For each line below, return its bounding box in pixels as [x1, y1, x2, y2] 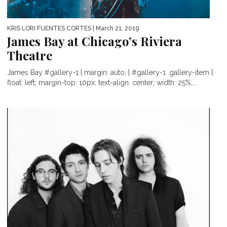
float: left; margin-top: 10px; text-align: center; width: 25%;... [7, 78, 197, 87]
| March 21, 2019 [91, 24, 139, 32]
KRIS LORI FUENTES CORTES [7, 24, 91, 32]
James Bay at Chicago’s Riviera [7, 32, 182, 49]
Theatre [7, 47, 52, 63]
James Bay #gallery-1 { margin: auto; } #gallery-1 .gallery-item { [7, 68, 213, 77]
